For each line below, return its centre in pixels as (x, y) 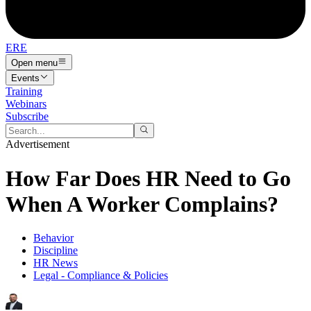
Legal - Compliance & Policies (101, 276)
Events (25, 78)
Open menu (34, 62)
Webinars (26, 103)
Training (24, 91)
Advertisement (37, 144)
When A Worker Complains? (142, 204)
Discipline (56, 251)
